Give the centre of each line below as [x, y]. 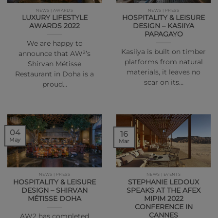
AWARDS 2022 [54, 26]
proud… [54, 84]
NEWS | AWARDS [54, 10]
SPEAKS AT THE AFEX [163, 190]
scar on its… [163, 82]
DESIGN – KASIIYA [163, 26]
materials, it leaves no [163, 72]
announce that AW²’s [54, 54]
